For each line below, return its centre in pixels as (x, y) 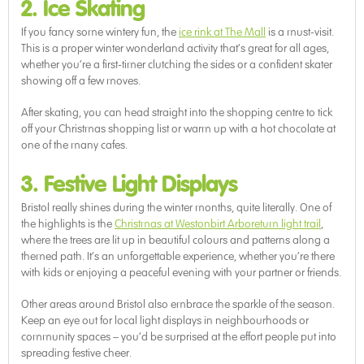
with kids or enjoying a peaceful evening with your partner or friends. (181, 273)
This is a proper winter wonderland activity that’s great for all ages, (175, 49)
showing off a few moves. (81, 81)
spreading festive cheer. (76, 353)
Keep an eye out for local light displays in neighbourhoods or (165, 321)
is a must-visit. (300, 32)
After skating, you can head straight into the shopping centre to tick (177, 113)
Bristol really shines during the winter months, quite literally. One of (176, 208)
